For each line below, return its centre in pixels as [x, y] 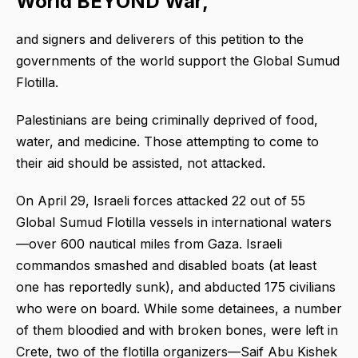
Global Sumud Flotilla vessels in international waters [174, 223]
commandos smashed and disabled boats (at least [166, 266]
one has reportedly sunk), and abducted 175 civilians [176, 287]
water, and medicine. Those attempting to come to [167, 142]
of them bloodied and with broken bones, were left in [177, 330]
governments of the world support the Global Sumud [178, 61]
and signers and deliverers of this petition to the [160, 40]
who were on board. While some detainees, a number [179, 309]
